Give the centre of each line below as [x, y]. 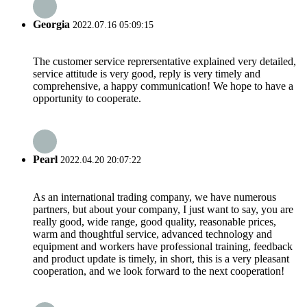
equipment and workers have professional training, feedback [163, 246]
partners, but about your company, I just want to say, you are [163, 209]
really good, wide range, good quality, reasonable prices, [155, 221]
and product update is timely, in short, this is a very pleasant [161, 258]
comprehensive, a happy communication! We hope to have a [163, 86]
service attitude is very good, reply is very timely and [147, 73]
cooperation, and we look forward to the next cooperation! [159, 271]
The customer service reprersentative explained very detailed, [164, 61]
